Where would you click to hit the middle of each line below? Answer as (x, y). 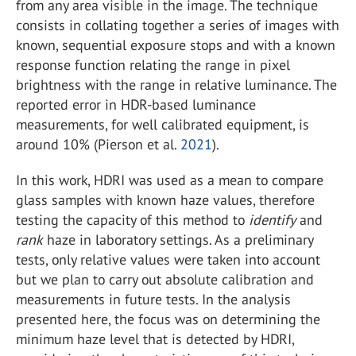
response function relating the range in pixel (153, 65)
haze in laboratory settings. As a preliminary (178, 240)
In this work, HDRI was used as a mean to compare (170, 180)
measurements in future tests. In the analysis (153, 300)
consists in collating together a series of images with (178, 25)
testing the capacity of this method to (132, 220)
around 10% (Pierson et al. (98, 145)
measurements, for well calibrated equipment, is (163, 125)
